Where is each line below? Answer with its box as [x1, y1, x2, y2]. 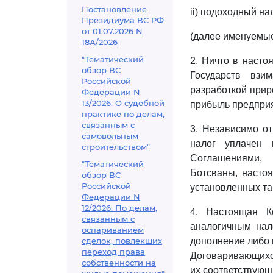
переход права [82, 247, 145, 257]
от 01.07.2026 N [82, 26, 143, 36]
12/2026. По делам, [82, 203, 157, 213]
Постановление [82, 4, 147, 14]
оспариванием [82, 225, 144, 235]
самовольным [82, 131, 138, 141]
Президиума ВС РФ [82, 15, 164, 25]
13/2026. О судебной [82, 98, 165, 108]
